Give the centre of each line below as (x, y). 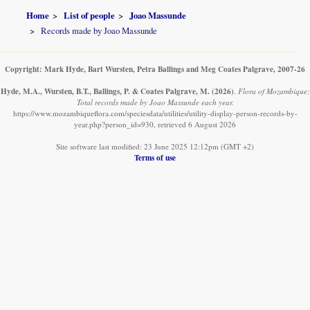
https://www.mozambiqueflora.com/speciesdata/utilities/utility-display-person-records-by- (155, 113)
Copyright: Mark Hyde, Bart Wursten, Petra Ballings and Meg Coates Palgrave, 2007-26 (155, 69)
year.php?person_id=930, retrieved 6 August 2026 (155, 124)
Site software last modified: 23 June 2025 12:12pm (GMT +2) (155, 146)
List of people (90, 16)
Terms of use (155, 157)
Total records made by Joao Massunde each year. (155, 102)
